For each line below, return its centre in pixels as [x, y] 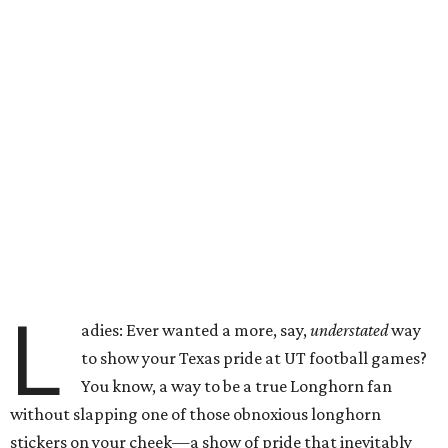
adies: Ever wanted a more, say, [196, 330]
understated [349, 330]
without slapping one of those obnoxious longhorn [195, 414]
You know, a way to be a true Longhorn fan [237, 386]
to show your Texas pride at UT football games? [254, 358]
